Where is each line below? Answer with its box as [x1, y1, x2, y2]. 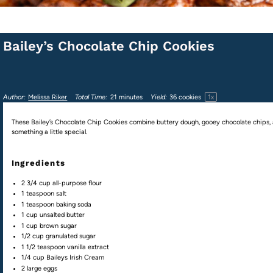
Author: [3, 93, 26, 102]
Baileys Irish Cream [46, 253, 105, 262]
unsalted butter [40, 211, 85, 219]
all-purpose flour [52, 179, 102, 187]
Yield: [150, 93, 167, 102]
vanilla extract [65, 243, 110, 251]
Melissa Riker [28, 93, 68, 102]
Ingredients [11, 158, 66, 168]
